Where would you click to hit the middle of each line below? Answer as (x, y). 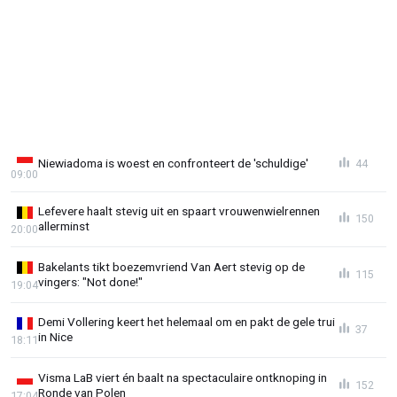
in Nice (55, 337)
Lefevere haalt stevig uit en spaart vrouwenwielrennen (179, 211)
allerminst (64, 226)
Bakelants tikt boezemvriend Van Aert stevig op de (171, 266)
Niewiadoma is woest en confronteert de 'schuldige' (173, 163)
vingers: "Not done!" (90, 281)
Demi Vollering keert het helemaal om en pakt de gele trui (187, 322)
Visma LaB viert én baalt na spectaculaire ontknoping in (183, 378)
